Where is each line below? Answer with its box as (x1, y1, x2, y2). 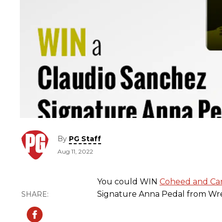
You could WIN (97, 177, 160, 187)
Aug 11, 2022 (57, 148, 93, 156)
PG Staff (69, 134, 101, 144)
